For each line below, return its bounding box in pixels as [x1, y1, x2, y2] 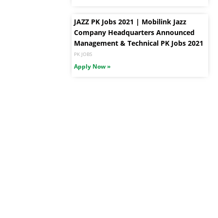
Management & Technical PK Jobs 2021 [74, 38, 203, 48]
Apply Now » [74, 62, 110, 71]
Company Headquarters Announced [74, 28, 195, 37]
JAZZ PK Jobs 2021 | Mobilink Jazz [74, 17, 186, 27]
